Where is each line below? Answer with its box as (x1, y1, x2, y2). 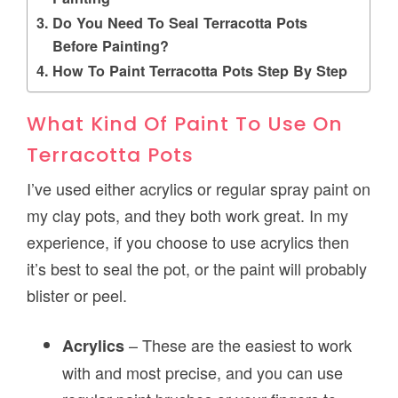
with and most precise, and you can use (62, 361, 344, 385)
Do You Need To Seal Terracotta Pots (52, 12, 307, 34)
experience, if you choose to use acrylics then (27, 230, 350, 254)
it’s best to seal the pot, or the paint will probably (27, 257, 368, 281)
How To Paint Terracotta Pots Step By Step (52, 60, 347, 82)
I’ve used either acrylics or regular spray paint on (27, 177, 371, 201)
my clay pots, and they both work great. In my (27, 203, 349, 227)
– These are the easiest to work (124, 333, 353, 357)
